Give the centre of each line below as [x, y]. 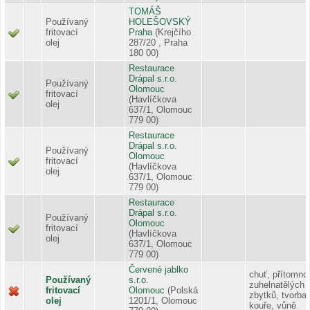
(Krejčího [173, 32]
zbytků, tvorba [278, 295]
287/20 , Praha [158, 42]
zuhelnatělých [277, 284]
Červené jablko [158, 269]
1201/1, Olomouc [163, 300]
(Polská [183, 290]
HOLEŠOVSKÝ [160, 21]
